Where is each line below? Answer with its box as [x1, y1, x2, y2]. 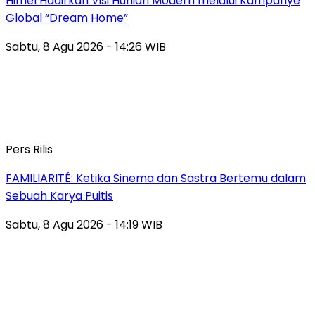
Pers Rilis [6, 141, 53, 157]
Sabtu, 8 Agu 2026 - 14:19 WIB [6, 216, 162, 233]
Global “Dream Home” [6, 9, 128, 26]
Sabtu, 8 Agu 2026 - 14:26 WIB [6, 38, 166, 55]
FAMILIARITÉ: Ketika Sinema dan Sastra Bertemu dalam [6, 169, 306, 186]
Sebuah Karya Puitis [6, 187, 113, 204]
